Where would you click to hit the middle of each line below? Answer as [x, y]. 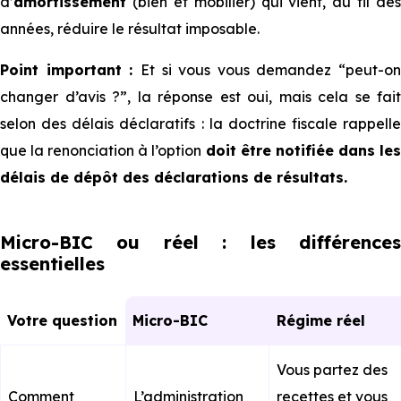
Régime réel [326, 320]
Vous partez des [332, 370]
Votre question [67, 320]
